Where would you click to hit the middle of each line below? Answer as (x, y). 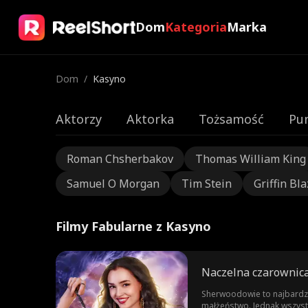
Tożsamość (231, 119)
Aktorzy (78, 119)
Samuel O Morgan (113, 184)
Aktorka (150, 119)
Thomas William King (250, 159)
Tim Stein (206, 184)
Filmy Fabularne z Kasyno (133, 226)
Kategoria (196, 27)
